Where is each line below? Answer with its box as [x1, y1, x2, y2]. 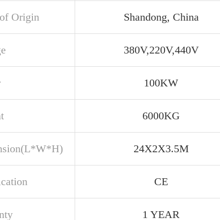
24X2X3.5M [133, 142, 189, 155]
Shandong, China [123, 11, 199, 23]
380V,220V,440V [123, 44, 199, 56]
